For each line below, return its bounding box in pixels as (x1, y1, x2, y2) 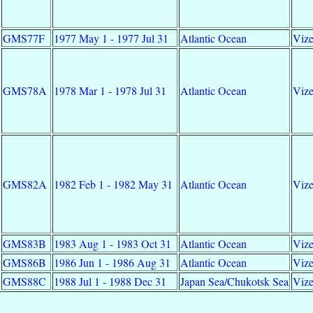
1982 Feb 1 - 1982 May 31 (54, 176, 173, 191)
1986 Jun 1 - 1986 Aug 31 (54, 254, 171, 270)
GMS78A (3, 82, 48, 98)
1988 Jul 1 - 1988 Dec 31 (54, 273, 167, 289)
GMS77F (3, 30, 45, 45)
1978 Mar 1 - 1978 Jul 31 (54, 82, 167, 98)
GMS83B (3, 235, 47, 251)
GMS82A (3, 176, 48, 191)
